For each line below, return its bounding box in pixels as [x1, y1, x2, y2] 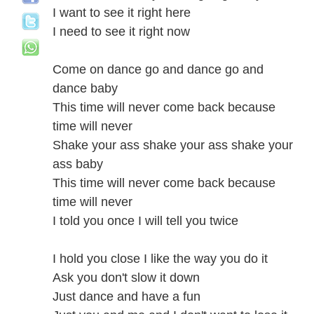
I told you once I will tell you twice [53, 214, 238, 228]
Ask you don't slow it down [53, 271, 200, 285]
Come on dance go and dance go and [53, 62, 264, 76]
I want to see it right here [53, 6, 191, 20]
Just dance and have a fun [53, 289, 200, 303]
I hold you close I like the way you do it [53, 252, 268, 266]
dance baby [53, 81, 118, 95]
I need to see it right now [53, 25, 190, 39]
